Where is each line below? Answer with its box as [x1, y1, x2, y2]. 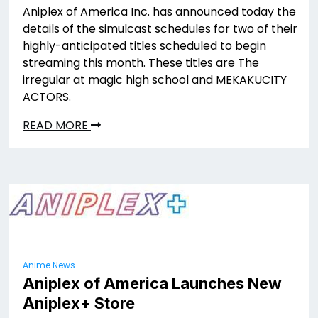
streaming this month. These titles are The [23, 55, 259, 71]
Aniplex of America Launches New [23, 274, 282, 292]
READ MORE [23, 117, 91, 133]
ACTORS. [23, 89, 71, 105]
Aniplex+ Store [23, 294, 135, 312]
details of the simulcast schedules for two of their [23, 21, 297, 37]
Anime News [23, 259, 75, 271]
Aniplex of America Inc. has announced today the [23, 4, 296, 20]
